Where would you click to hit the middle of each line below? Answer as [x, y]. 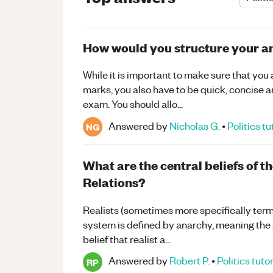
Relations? [114, 182]
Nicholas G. [195, 125]
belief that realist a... [127, 239]
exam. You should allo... [133, 104]
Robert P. [190, 261]
